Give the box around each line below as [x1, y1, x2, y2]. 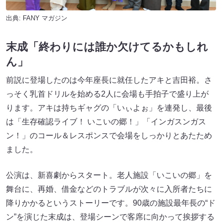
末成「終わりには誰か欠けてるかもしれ [6, 41, 208, 54]
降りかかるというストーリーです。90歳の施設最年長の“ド [6, 199, 216, 208]
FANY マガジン [23, 14, 67, 22]
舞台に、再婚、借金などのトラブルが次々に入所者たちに [6, 185, 212, 194]
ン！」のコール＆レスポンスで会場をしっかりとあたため [6, 131, 212, 140]
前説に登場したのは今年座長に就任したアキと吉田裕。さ [6, 76, 212, 85]
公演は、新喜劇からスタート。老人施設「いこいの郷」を [6, 171, 212, 180]
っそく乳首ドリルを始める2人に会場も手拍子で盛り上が [6, 90, 209, 99]
